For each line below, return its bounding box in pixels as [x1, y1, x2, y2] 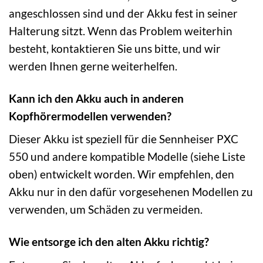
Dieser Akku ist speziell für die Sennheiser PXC [9, 132, 238, 146]
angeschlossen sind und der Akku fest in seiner [9, 6, 238, 20]
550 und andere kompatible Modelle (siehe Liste [9, 150, 245, 164]
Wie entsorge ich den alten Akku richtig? [9, 235, 209, 249]
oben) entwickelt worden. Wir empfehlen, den [9, 167, 234, 181]
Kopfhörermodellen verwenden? [9, 109, 171, 123]
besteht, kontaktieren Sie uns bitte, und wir [9, 41, 221, 55]
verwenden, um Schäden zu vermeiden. [9, 203, 203, 217]
